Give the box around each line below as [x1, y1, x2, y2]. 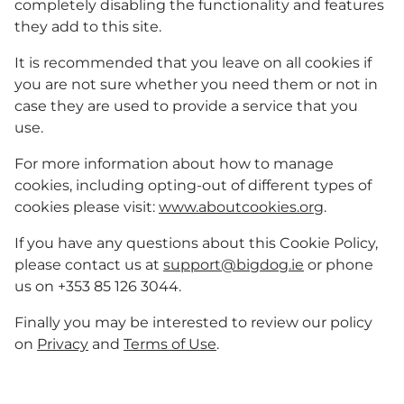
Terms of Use [124, 335, 216, 353]
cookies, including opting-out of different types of [14, 177, 372, 194]
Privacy [37, 335, 88, 353]
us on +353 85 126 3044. [14, 278, 185, 295]
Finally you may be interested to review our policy [14, 314, 372, 331]
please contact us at [14, 256, 163, 273]
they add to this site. [14, 18, 165, 35]
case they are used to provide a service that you [14, 97, 358, 115]
